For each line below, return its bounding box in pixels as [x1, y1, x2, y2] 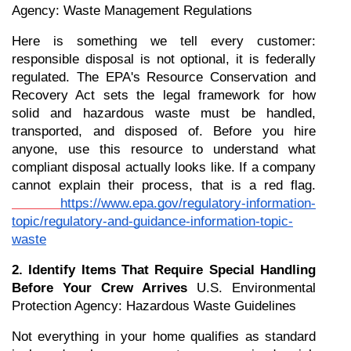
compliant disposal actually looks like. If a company [12, 160, 316, 175]
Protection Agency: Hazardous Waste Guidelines [12, 299, 296, 313]
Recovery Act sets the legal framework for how [12, 88, 316, 103]
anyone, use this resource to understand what [12, 142, 316, 157]
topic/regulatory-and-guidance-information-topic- [12, 214, 293, 229]
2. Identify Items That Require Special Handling [12, 262, 316, 277]
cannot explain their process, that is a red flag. [12, 178, 316, 193]
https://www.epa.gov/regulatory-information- [60, 196, 316, 211]
